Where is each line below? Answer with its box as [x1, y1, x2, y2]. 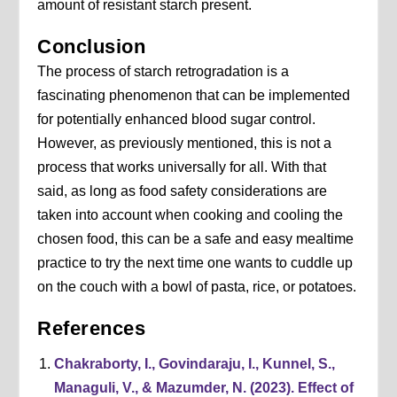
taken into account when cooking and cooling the [37, 207, 344, 223]
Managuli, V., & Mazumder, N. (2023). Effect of [53, 379, 354, 395]
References [37, 317, 146, 340]
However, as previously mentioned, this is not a [37, 136, 332, 152]
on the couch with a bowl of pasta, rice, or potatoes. [37, 279, 357, 295]
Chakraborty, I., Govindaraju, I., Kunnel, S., [53, 355, 335, 371]
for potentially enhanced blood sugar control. [37, 112, 316, 128]
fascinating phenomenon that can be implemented [37, 88, 351, 104]
